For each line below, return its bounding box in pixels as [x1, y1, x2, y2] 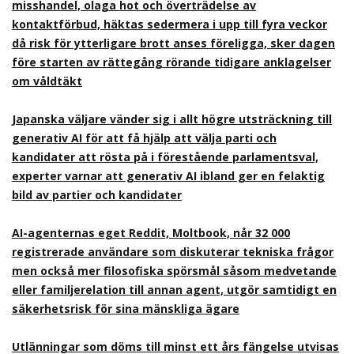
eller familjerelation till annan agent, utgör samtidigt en [12, 282, 337, 297]
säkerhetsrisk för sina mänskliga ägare [12, 301, 239, 316]
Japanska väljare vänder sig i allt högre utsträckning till [12, 111, 332, 126]
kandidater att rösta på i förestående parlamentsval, [12, 149, 318, 164]
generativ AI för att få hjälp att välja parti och [12, 130, 277, 145]
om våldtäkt [12, 73, 82, 88]
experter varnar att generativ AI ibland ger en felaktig [12, 168, 325, 183]
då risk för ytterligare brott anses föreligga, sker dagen [12, 36, 335, 51]
